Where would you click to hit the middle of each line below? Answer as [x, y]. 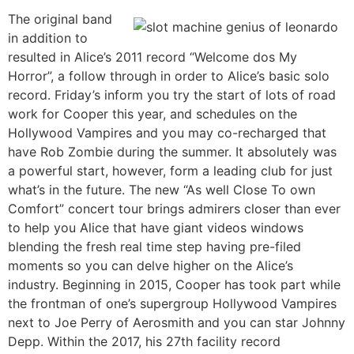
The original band [60, 19]
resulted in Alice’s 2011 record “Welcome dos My [153, 57]
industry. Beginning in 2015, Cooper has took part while [174, 285]
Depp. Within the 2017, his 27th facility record [144, 342]
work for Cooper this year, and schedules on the [153, 114]
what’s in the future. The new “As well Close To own [162, 190]
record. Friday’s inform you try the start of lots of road [172, 95]
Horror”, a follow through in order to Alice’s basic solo [169, 76]
